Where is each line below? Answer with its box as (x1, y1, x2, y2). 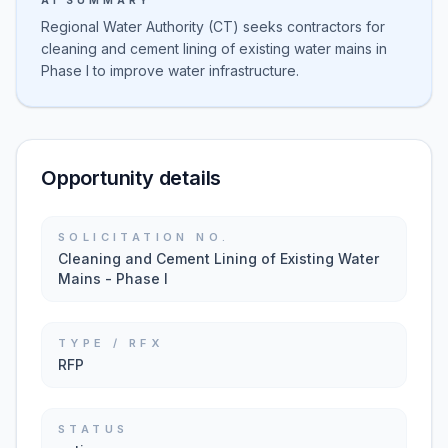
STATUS (58, 422, 129, 436)
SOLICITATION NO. (58, 230, 230, 244)
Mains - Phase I (58, 270, 168, 287)
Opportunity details (41, 166, 222, 190)
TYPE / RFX (58, 336, 163, 350)
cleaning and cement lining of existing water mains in (41, 40, 387, 57)
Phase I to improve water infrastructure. (41, 62, 299, 79)
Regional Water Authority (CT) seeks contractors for (41, 18, 385, 35)
